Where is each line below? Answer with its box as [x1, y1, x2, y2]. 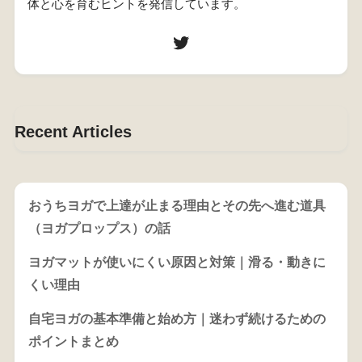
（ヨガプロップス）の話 [27, 221, 170, 235]
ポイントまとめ [27, 334, 119, 348]
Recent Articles [14, 123, 132, 141]
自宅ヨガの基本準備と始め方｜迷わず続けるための [27, 311, 326, 326]
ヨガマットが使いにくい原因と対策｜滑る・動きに [27, 255, 326, 269]
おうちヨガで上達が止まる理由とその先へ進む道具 [27, 198, 326, 213]
